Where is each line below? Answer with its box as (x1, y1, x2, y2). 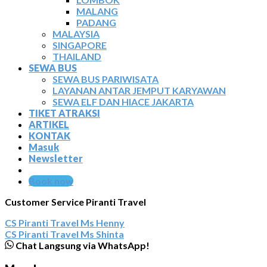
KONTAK (29, 130, 70, 141)
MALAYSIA (52, 28, 100, 39)
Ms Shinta (80, 228, 124, 240)
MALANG (76, 5, 118, 17)
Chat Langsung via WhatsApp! (15, 240, 150, 251)
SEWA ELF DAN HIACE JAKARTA (52, 96, 194, 107)
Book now (29, 175, 73, 187)
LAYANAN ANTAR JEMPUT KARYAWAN (52, 85, 226, 96)
